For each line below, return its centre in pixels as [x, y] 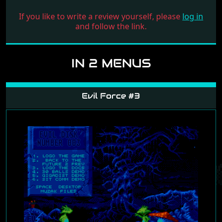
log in [193, 16]
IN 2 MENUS [111, 63]
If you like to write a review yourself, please [101, 16]
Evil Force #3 [111, 96]
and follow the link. [111, 26]
